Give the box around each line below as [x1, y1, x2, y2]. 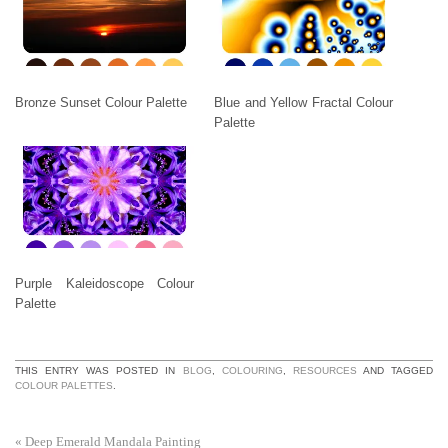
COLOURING [221, 364, 283, 376]
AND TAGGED [356, 364, 434, 376]
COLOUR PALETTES [15, 379, 113, 391]
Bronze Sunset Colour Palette [15, 94, 187, 110]
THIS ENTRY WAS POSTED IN [15, 364, 183, 376]
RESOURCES [292, 364, 357, 376]
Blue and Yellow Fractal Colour [214, 94, 393, 110]
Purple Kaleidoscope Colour [15, 276, 194, 292]
